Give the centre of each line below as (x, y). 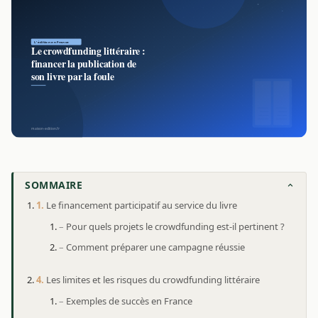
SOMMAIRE (54, 185)
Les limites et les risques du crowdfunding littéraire (153, 280)
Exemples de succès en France (129, 301)
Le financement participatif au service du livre (142, 205)
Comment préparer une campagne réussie (155, 247)
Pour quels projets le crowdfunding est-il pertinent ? (175, 227)
